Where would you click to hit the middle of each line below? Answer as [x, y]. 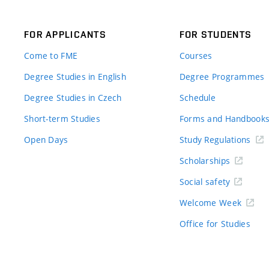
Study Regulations [215, 139]
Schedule [198, 97]
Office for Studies [215, 223]
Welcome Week [210, 202]
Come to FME [51, 55]
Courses [196, 55]
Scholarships [205, 160]
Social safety [205, 181]
